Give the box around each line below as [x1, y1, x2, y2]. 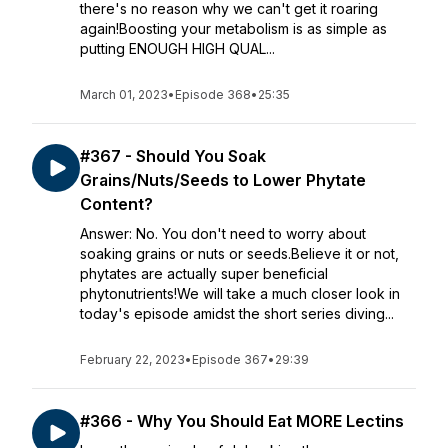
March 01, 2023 [80, 87, 168, 102]
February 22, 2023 [80, 352, 185, 367]
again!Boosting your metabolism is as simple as [80, 20, 387, 37]
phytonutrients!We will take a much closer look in [80, 285, 400, 302]
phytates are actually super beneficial [80, 265, 328, 282]
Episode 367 [192, 352, 268, 367]
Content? [80, 194, 153, 214]
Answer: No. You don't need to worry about [80, 225, 366, 242]
